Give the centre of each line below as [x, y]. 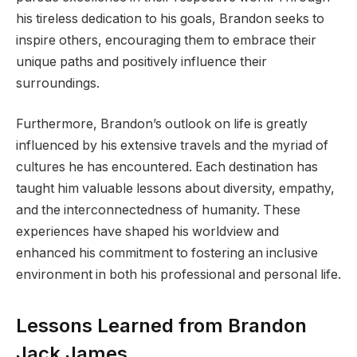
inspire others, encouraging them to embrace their [166, 40]
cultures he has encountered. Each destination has [167, 167]
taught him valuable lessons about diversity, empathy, [175, 189]
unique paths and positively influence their [141, 61]
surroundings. [58, 83]
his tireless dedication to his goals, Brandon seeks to [170, 18]
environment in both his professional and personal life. [178, 275]
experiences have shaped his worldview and [147, 232]
